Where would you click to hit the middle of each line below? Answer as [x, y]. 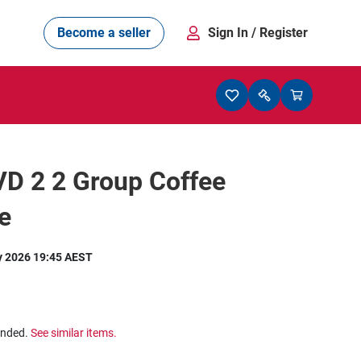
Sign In [230, 32]
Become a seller [104, 32]
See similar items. [74, 332]
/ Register [280, 32]
